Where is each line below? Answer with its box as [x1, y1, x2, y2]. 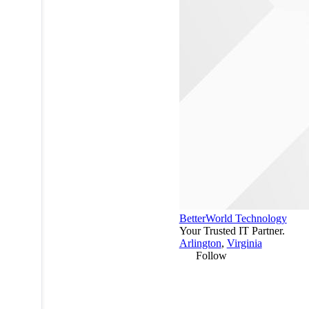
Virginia [226, 237, 262, 249]
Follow [195, 249, 227, 261]
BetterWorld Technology [179, 212, 287, 224]
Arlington [179, 237, 221, 249]
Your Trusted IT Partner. [179, 224, 285, 237]
